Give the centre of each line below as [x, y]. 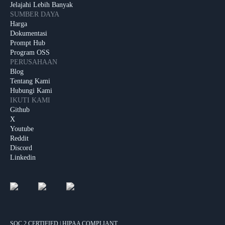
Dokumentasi [29, 34]
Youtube [22, 129]
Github [20, 110]
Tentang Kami [30, 81]
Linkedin [23, 158]
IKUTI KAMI [30, 100]
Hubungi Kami [31, 91]
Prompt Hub [28, 43]
